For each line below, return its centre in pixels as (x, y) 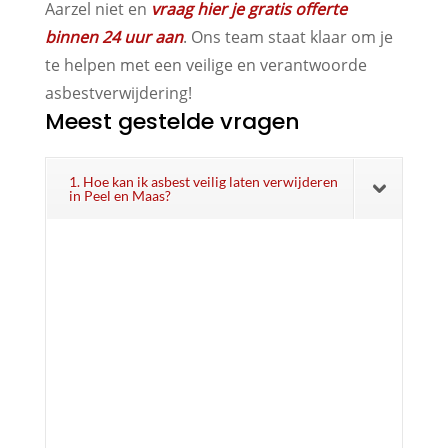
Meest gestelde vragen (172, 121)
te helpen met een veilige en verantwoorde (205, 64)
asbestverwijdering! (118, 92)
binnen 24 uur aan (113, 36)
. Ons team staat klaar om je (287, 36)
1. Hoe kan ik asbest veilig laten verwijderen (203, 181)
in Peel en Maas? (119, 195)
